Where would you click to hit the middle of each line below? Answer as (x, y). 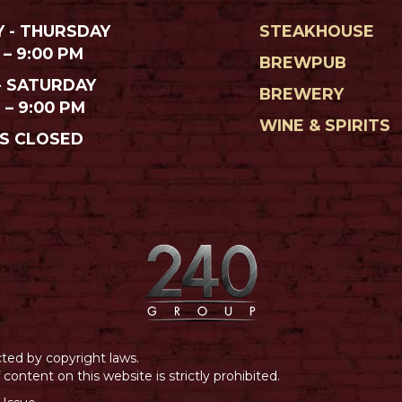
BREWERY (302, 93)
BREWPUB (303, 62)
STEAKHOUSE (317, 31)
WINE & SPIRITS (325, 125)
